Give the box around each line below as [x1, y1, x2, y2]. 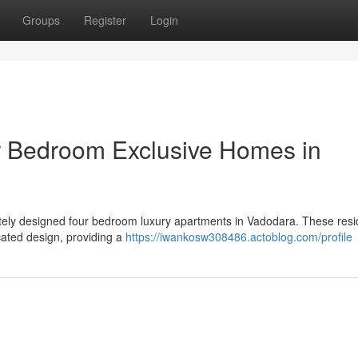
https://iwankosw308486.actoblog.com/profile [125, 229, 352, 245]
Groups [22, 12, 60, 28]
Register [84, 12, 126, 28]
